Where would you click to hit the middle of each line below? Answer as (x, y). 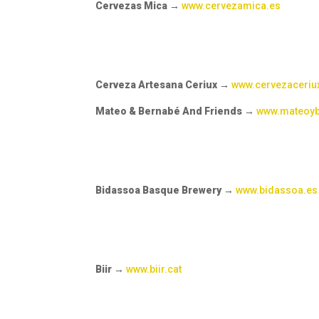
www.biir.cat (154, 270)
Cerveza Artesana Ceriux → (164, 85)
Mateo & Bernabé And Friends (169, 111)
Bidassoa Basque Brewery (159, 190)
